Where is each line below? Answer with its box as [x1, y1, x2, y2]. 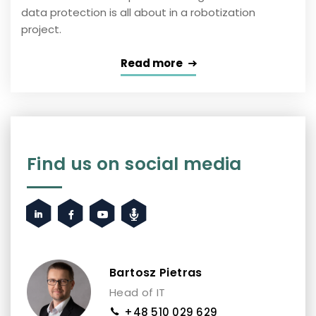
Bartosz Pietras [109, 264, 202, 281]
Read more [120, 56, 183, 71]
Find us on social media [27, 152, 242, 177]
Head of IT [109, 284, 166, 300]
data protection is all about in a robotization [21, 5, 255, 20]
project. [21, 22, 61, 37]
